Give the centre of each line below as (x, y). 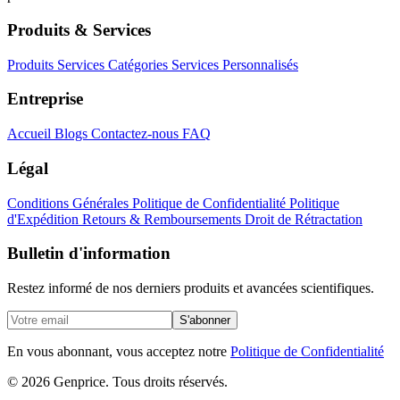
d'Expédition (45, 219)
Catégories (140, 64)
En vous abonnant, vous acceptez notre (119, 352)
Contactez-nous (137, 134)
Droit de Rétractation (304, 219)
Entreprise (45, 99)
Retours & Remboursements (163, 219)
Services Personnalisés (235, 64)
